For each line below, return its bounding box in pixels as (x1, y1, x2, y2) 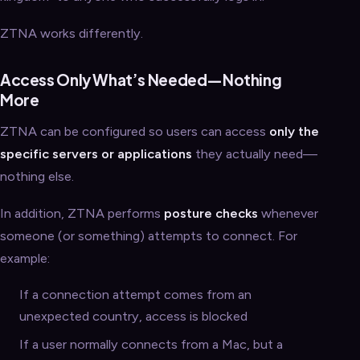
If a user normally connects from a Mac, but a (19, 336, 284, 353)
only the (269, 123, 319, 140)
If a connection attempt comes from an (19, 286, 252, 303)
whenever (258, 205, 318, 222)
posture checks (164, 205, 258, 222)
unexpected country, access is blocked (19, 308, 248, 325)
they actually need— (192, 145, 317, 162)
